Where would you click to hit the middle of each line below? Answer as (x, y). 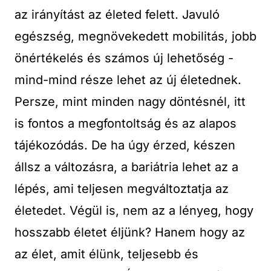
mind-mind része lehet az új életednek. (128, 80)
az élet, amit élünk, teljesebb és (106, 254)
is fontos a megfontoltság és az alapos (126, 123)
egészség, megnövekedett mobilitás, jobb (135, 36)
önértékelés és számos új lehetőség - (124, 58)
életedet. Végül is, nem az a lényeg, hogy (134, 211)
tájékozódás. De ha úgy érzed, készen (125, 145)
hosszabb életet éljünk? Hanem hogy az (130, 232)
